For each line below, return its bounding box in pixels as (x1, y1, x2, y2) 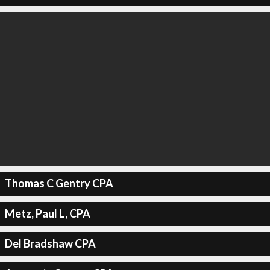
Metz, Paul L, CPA (4, 207, 90, 220)
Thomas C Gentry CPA (4, 177, 113, 190)
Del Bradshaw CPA (4, 237, 96, 250)
